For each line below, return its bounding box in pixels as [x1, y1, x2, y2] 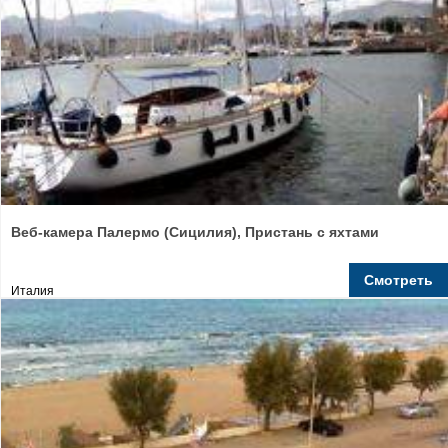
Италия [11, 284, 54, 298]
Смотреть [364, 272, 433, 288]
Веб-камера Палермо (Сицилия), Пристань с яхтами [11, 224, 379, 240]
